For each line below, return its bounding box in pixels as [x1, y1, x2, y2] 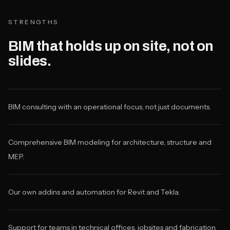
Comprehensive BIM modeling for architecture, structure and [8, 138, 212, 147]
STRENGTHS [8, 18, 59, 26]
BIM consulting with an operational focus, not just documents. [8, 102, 211, 111]
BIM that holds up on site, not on [8, 38, 214, 54]
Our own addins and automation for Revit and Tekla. [8, 187, 180, 197]
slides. [8, 53, 51, 69]
